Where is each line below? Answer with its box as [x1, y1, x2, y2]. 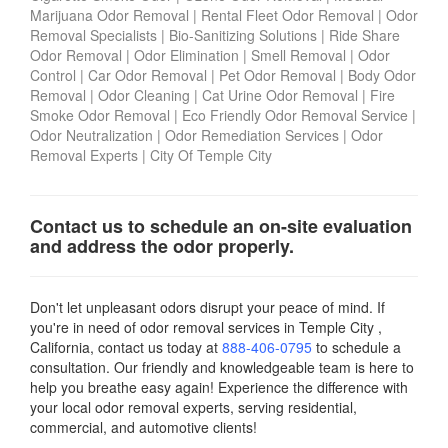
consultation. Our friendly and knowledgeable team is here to [30, 357, 414, 377]
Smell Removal [251, 45, 346, 65]
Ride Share [325, 25, 400, 45]
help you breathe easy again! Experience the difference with [30, 377, 408, 397]
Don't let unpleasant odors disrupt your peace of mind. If [30, 297, 385, 317]
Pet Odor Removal [219, 65, 336, 85]
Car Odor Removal [88, 65, 207, 85]
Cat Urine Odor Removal [202, 85, 358, 105]
